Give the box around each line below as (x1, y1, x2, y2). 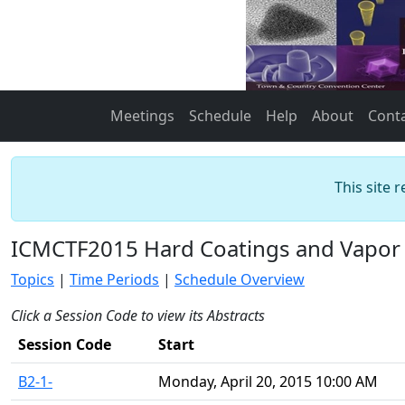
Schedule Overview (174, 269, 305, 289)
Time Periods (70, 269, 159, 289)
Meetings (110, 106, 174, 126)
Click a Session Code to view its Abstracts (11, 306, 265, 325)
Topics (11, 269, 54, 289)
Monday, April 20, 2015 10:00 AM (158, 372, 378, 391)
